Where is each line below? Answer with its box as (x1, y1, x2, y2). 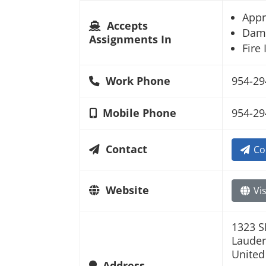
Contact (106, 142, 148, 157)
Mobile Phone (103, 106, 177, 121)
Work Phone (106, 74, 171, 88)
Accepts (107, 18, 148, 33)
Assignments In (89, 32, 172, 47)
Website (106, 183, 150, 198)
